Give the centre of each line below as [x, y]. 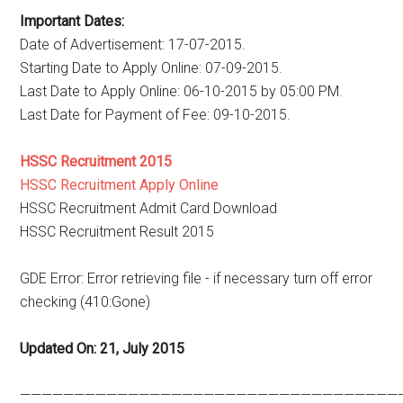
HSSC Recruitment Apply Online [120, 185]
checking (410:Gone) [85, 302]
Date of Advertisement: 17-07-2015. [133, 45]
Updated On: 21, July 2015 [103, 349]
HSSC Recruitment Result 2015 [117, 232]
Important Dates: [72, 21]
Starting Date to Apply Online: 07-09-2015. [152, 68]
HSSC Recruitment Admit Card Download [149, 208]
